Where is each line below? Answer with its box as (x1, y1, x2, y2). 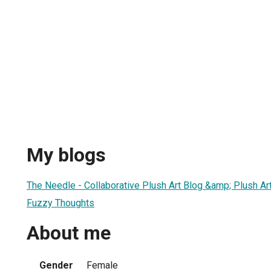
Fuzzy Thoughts (27, 197, 94, 209)
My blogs (27, 143, 106, 167)
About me (27, 221, 111, 245)
